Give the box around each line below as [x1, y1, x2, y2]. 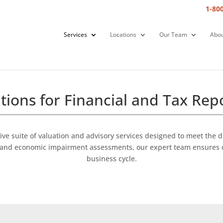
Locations [110, 30, 136, 39]
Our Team [159, 30, 187, 39]
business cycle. [86, 153, 137, 163]
